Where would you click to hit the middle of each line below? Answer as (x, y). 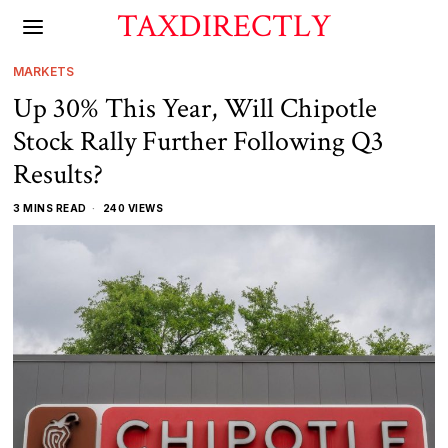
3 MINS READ (50, 208)
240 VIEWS (132, 208)
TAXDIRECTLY (223, 26)
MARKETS (44, 71)
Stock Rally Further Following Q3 (199, 141)
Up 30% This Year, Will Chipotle (195, 108)
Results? (58, 174)
